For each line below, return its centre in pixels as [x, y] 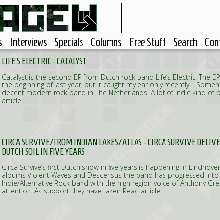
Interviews [28, 42]
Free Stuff [148, 42]
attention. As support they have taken [62, 191]
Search [185, 42]
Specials [69, 42]
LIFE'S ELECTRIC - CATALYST [44, 61]
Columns [106, 42]
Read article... [144, 191]
